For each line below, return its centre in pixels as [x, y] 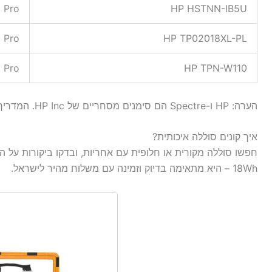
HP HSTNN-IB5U [209, 8]
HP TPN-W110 [216, 68]
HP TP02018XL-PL [205, 38]
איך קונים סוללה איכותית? [205, 137]
